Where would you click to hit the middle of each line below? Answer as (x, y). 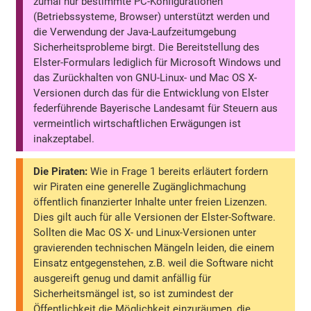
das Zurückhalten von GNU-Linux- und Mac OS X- (145, 77)
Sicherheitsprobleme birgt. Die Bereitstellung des (147, 47)
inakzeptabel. (64, 138)
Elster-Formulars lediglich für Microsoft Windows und (157, 62)
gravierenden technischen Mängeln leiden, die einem (154, 247)
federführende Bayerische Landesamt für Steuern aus (156, 108)
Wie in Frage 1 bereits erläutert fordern (178, 171)
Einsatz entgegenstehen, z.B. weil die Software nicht (154, 263)
